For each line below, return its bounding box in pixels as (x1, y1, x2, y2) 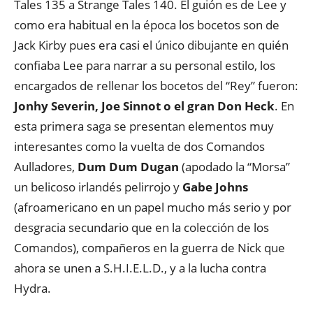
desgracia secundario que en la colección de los (14, 219, 269, 235)
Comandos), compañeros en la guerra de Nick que (14, 240, 285, 256)
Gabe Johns (180, 179, 248, 195)
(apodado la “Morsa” (182, 159, 290, 175)
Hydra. (14, 280, 51, 296)
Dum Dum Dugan (75, 159, 182, 175)
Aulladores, (14, 159, 75, 175)
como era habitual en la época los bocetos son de (14, 17, 279, 33)
